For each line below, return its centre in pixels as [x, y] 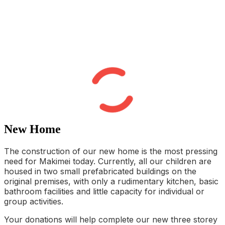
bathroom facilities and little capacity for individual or [104, 192]
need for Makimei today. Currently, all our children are [108, 161]
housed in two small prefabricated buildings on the [100, 172]
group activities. [34, 202]
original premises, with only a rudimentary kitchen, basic [111, 182]
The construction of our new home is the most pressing [111, 151]
